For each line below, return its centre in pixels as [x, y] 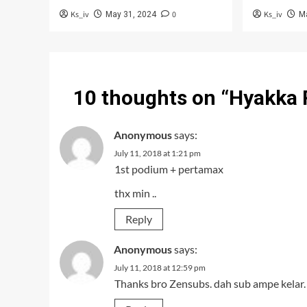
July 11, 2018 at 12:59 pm [160, 268]
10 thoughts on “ [151, 98]
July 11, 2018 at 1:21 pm [157, 153]
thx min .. [135, 193]
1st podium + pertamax [169, 169]
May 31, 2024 [131, 14]
